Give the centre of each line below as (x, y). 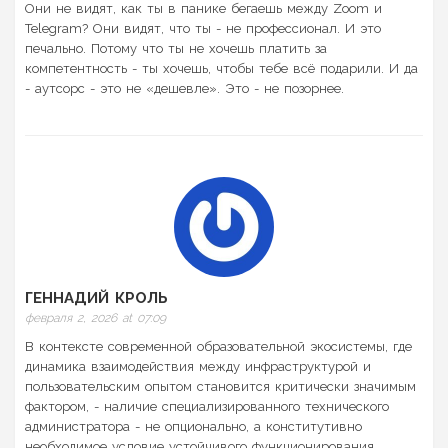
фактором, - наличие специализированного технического (207, 407)
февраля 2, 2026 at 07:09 (95, 318)
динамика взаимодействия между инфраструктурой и (198, 367)
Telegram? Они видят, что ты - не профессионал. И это (203, 29)
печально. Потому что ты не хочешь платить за (176, 49)
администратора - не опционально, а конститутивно (193, 427)
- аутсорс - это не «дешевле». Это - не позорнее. (184, 89)
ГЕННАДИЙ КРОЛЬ (96, 298)
